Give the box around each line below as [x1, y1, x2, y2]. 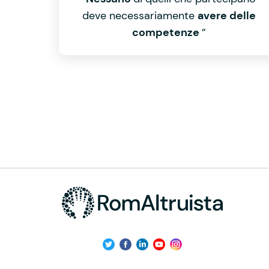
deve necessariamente [82, 8, 198, 23]
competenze [131, 25, 202, 40]
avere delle [197, 8, 256, 23]
